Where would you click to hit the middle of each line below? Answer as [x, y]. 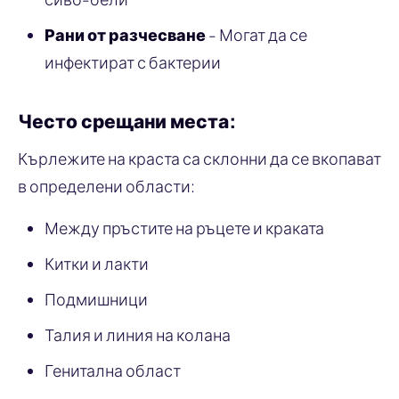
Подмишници [96, 298]
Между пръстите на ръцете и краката [184, 227]
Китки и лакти [97, 263]
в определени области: [106, 185]
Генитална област [113, 370]
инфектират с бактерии [133, 61]
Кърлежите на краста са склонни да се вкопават [199, 158]
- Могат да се [256, 34]
